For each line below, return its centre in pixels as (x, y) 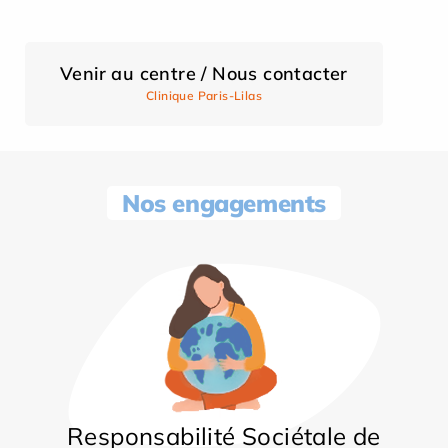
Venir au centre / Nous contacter (204, 74)
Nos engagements (224, 203)
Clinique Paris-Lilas (204, 96)
